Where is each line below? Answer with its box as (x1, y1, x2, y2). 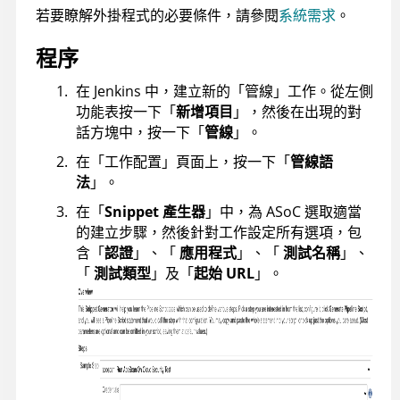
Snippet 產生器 (104, 202, 205, 222)
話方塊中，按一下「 (76, 122, 204, 143)
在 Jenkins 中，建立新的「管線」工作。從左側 (76, 81, 373, 102)
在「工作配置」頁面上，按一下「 (76, 152, 290, 172)
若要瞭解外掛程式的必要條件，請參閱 (36, 5, 279, 26)
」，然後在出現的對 (233, 102, 362, 122)
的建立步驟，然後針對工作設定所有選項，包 (76, 222, 362, 243)
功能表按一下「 (76, 102, 176, 122)
